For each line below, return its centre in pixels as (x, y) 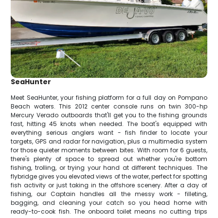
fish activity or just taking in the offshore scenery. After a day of (109, 185)
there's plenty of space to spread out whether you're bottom (109, 159)
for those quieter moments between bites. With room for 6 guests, (109, 150)
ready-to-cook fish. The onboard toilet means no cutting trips (109, 212)
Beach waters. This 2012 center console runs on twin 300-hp (109, 107)
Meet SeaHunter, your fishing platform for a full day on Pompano (109, 98)
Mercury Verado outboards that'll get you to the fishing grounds (109, 115)
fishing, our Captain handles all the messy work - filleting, (109, 194)
